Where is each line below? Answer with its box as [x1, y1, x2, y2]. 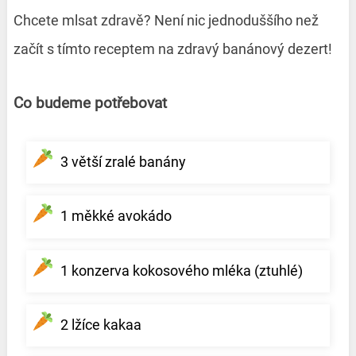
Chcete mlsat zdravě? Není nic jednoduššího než [13, 11, 319, 29]
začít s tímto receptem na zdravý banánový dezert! [13, 40, 332, 57]
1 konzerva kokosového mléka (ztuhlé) [60, 261, 303, 279]
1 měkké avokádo [60, 207, 172, 225]
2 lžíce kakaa [60, 315, 141, 333]
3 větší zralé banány [60, 153, 186, 171]
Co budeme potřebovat [13, 94, 167, 112]
